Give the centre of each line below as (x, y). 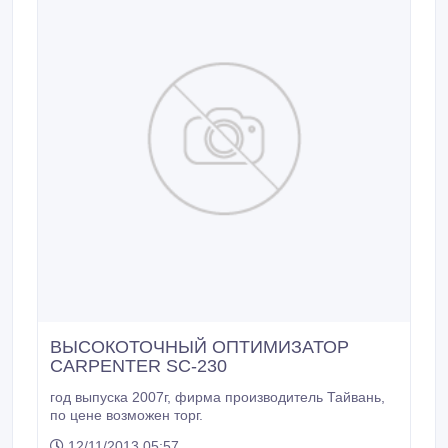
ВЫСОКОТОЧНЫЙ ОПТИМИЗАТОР (199, 347)
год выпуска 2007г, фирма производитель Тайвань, (112, 397)
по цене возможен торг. (126, 415)
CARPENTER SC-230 (138, 366)
